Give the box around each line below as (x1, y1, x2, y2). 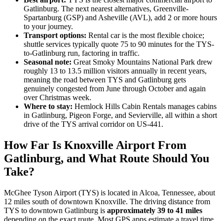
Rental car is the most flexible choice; (86, 31, 204, 39)
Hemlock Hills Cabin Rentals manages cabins (73, 102, 217, 110)
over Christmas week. (24, 93, 91, 102)
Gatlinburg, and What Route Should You (4, 151, 209, 165)
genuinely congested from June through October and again (24, 84, 206, 93)
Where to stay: (24, 102, 73, 110)
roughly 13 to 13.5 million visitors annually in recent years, (24, 66, 207, 75)
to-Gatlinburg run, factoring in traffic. (24, 48, 140, 57)
